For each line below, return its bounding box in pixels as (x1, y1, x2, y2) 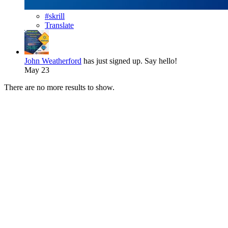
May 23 (24, 65, 49, 74)
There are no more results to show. (4, 82, 115, 92)
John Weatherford (24, 56, 81, 65)
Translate (45, 20, 74, 30)
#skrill (45, 11, 65, 20)
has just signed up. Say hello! (81, 56, 177, 65)
